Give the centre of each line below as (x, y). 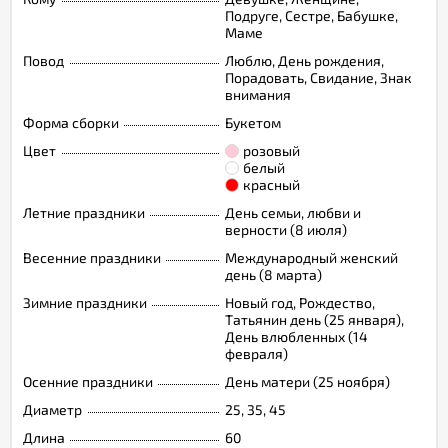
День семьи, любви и (293, 212)
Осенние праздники (88, 381)
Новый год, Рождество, (300, 302)
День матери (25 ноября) (307, 381)
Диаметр (52, 409)
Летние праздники (84, 212)
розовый (271, 150)
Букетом (253, 122)
